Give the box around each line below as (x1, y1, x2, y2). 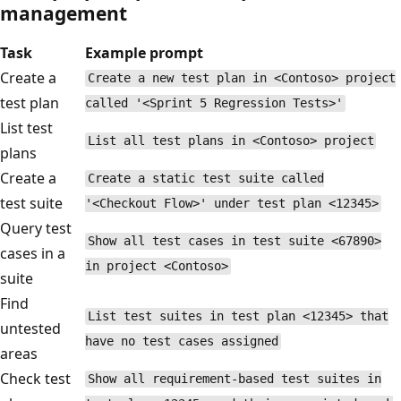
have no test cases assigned (85, 334, 278, 349)
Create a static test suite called (87, 171, 324, 186)
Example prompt (85, 42, 203, 63)
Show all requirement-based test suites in (87, 371, 381, 387)
